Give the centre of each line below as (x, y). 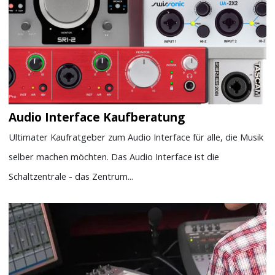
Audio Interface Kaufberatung (97, 117)
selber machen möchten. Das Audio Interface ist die (114, 156)
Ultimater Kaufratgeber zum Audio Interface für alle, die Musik (136, 137)
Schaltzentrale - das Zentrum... (71, 176)
